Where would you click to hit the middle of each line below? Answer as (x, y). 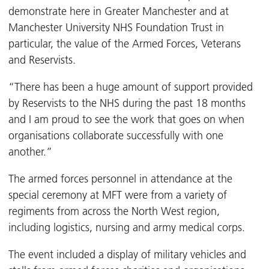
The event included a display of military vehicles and (127, 255)
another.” (30, 152)
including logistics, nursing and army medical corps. (127, 228)
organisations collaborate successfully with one (116, 136)
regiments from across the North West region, (114, 212)
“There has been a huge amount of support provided (131, 87)
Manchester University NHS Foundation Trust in (116, 28)
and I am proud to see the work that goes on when (126, 120)
